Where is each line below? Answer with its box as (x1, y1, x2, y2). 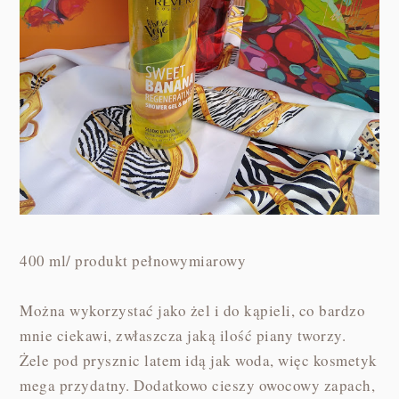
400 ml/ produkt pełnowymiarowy (20, 250, 247, 272)
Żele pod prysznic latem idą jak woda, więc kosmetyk (20, 350, 378, 371)
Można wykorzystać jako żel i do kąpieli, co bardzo (20, 300, 366, 322)
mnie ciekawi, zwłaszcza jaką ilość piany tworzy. (20, 325, 346, 346)
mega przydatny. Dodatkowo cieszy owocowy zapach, (20, 375, 376, 396)
